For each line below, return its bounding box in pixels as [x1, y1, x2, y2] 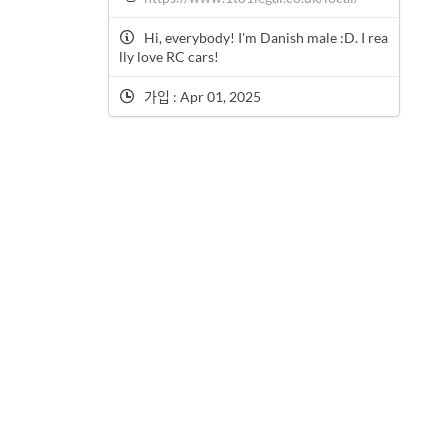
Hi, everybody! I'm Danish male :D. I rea [143, 29, 388, 47]
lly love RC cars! [118, 48, 219, 66]
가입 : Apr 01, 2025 [140, 88, 261, 106]
